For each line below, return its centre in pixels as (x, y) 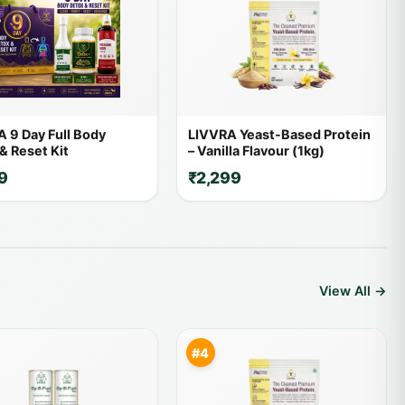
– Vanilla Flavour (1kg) (256, 151)
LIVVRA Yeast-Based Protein (279, 134)
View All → (353, 291)
